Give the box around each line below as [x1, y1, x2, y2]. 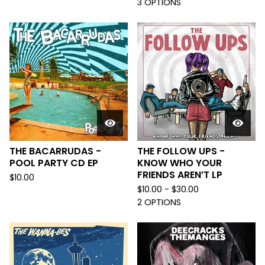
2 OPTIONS [137, 196, 181, 208]
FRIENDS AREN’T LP [137, 168, 222, 182]
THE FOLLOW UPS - [137, 144, 225, 158]
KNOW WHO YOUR [137, 156, 222, 170]
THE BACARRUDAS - [9, 144, 101, 158]
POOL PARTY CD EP [9, 156, 98, 170]
